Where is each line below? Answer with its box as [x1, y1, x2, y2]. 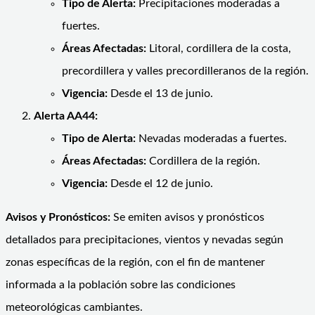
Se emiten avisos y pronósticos [110, 211, 264, 223]
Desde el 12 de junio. [108, 177, 213, 189]
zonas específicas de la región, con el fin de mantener [6, 256, 265, 268]
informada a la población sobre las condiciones [6, 278, 236, 290]
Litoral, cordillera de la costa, [146, 42, 291, 54]
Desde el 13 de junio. [108, 87, 213, 99]
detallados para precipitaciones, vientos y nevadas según [6, 233, 283, 245]
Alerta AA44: [34, 110, 98, 122]
